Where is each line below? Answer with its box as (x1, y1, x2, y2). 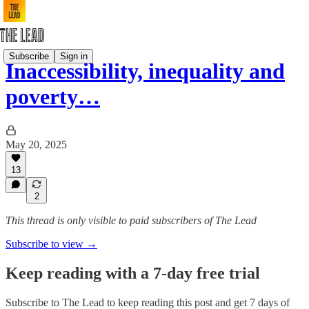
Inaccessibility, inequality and (6, 59, 285, 84)
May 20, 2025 (6, 138, 67, 150)
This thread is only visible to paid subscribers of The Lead (6, 215, 257, 226)
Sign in (60, 50, 88, 61)
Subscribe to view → (6, 238, 97, 250)
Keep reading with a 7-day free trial (6, 263, 260, 282)
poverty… (6, 84, 100, 110)
